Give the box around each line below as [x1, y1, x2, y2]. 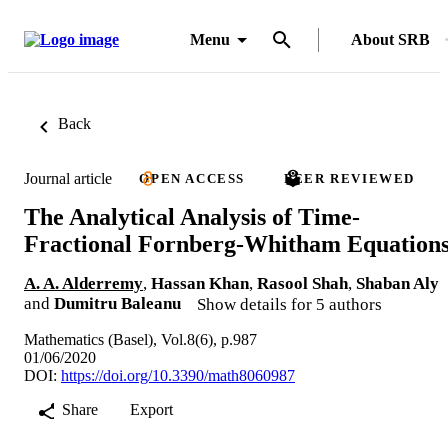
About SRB [351, 31, 430, 48]
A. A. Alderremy [24, 273, 143, 293]
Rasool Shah [257, 273, 348, 293]
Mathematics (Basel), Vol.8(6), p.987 [24, 330, 257, 348]
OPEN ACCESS [139, 171, 245, 186]
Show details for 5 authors [197, 294, 382, 314]
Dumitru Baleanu [54, 293, 181, 313]
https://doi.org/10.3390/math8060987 [61, 366, 295, 384]
